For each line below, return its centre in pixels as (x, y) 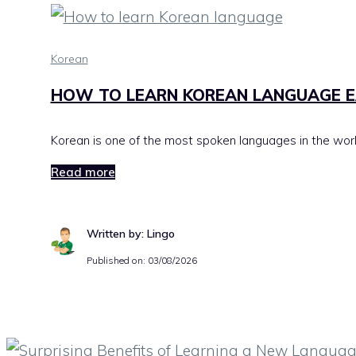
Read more (83, 172)
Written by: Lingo (130, 233)
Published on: (117, 260)
